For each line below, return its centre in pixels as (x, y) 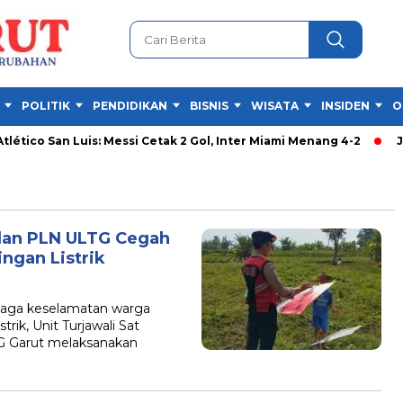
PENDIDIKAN (130, 106)
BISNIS (209, 106)
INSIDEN (345, 106)
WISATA (275, 106)
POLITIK (46, 106)
